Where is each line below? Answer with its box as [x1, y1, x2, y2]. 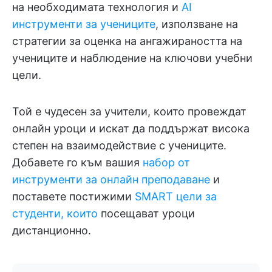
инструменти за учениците [12, 17, 155, 30]
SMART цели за [135, 189, 217, 203]
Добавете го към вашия [12, 155, 143, 169]
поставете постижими [12, 189, 135, 203]
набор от [143, 155, 190, 169]
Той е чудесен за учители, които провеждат [12, 104, 246, 118]
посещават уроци [98, 206, 195, 220]
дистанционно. [12, 223, 91, 237]
